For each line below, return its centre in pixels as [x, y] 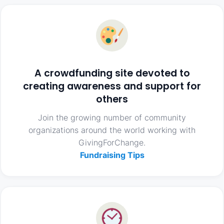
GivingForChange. [112, 142]
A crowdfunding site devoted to [112, 73]
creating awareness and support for [112, 86]
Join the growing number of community [112, 117]
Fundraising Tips [112, 155]
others [112, 99]
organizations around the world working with [112, 130]
